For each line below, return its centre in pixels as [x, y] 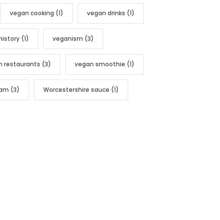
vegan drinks [106, 13]
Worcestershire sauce [76, 89]
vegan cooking [32, 13]
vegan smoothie [100, 64]
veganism [68, 38]
